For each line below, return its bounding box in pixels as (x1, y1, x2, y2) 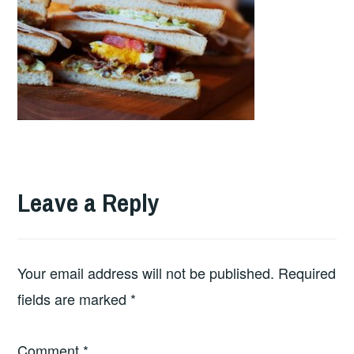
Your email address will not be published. (17, 262, 275, 283)
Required (278, 262, 337, 283)
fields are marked (17, 288, 131, 309)
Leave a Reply (17, 186, 160, 220)
